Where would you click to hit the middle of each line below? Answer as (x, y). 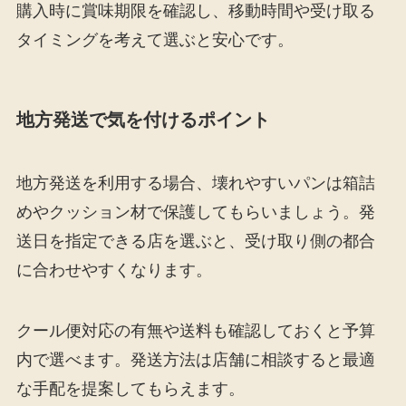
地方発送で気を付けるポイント (143, 120)
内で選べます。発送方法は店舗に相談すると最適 (195, 360)
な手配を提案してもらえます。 (130, 389)
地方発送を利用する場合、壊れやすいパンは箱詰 (195, 183)
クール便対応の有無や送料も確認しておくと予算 (195, 331)
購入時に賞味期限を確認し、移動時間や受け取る (195, 11)
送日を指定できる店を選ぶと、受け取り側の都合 (195, 241)
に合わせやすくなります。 (114, 270)
